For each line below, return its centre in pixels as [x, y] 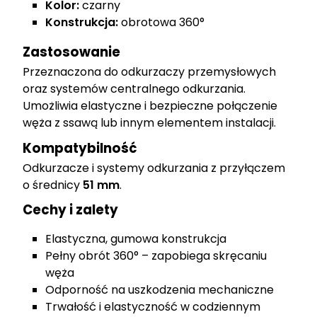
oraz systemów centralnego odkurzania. [134, 89]
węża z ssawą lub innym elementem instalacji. [150, 123]
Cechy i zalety [71, 210]
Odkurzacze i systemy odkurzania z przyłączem [154, 168]
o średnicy [53, 185]
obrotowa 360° [162, 22]
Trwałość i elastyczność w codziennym [153, 307]
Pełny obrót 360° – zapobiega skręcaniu [156, 256]
